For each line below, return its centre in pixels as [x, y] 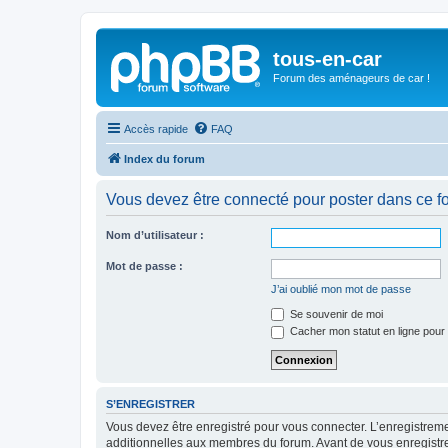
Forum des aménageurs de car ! [351, 78]
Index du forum [164, 158]
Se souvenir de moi [335, 313]
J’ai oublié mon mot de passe [341, 288]
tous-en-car [327, 59]
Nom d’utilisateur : [155, 234]
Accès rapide [156, 128]
